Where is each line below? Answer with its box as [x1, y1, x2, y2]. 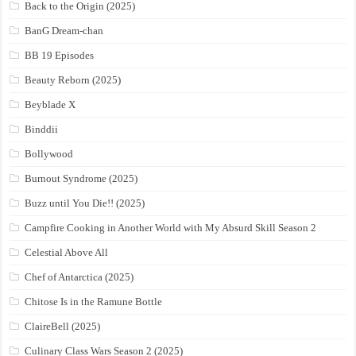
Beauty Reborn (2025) [25, 74, 122, 87]
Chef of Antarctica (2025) [25, 271, 134, 284]
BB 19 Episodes [25, 49, 95, 62]
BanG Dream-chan [25, 25, 104, 37]
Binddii [25, 123, 59, 136]
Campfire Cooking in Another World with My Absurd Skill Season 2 [25, 222, 317, 234]
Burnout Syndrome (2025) [25, 172, 138, 185]
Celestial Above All [25, 246, 109, 259]
